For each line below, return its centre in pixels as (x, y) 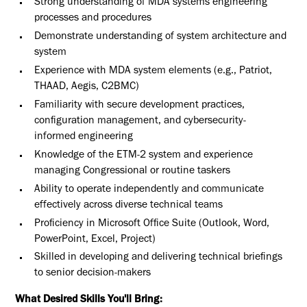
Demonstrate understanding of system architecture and (160, 37)
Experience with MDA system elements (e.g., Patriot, (153, 71)
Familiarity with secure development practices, (139, 106)
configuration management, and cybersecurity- (140, 121)
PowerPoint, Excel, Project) (95, 240)
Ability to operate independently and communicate (149, 190)
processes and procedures (93, 19)
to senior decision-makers (92, 274)
